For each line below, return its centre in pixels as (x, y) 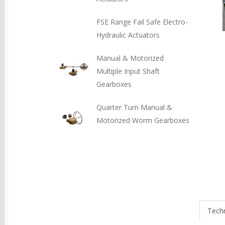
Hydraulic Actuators (128, 35)
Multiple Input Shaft (128, 71)
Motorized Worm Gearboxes (143, 120)
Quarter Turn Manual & (134, 107)
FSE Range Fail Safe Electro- (142, 22)
